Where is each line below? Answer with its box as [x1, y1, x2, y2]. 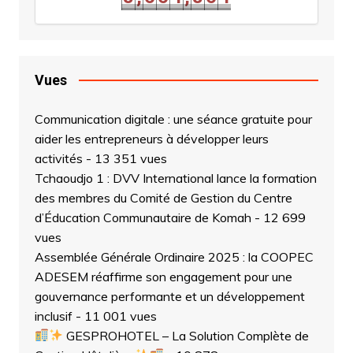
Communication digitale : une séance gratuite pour [34, 110, 312, 127]
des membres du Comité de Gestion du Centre [34, 189, 292, 206]
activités [34, 150, 83, 166]
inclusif [34, 307, 72, 324]
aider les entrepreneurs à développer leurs [34, 130, 269, 147]
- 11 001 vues [72, 307, 157, 324]
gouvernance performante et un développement [34, 288, 305, 304]
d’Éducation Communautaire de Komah [34, 209, 251, 225]
